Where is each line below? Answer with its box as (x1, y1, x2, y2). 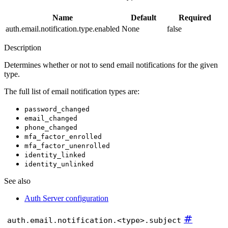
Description (4, 43, 41, 52)
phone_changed (24, 123, 77, 131)
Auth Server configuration (24, 193, 108, 203)
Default (130, 13, 156, 22)
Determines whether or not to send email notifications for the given (4, 60, 218, 69)
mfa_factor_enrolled (24, 132, 102, 140)
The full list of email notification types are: (4, 87, 139, 96)
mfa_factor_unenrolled (24, 141, 110, 150)
